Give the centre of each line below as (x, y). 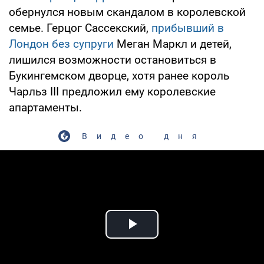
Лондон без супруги (61, 44)
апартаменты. (45, 107)
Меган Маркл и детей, (173, 44)
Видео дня (144, 136)
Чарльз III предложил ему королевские (112, 91)
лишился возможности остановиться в (113, 60)
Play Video (174, 237)
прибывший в (188, 28)
